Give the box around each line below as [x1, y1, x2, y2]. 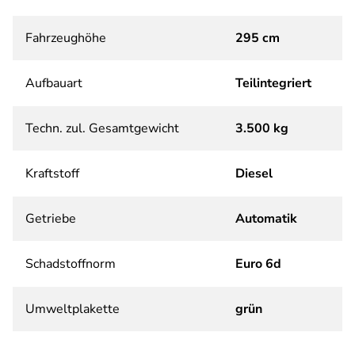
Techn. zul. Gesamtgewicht [25, 120, 179, 138]
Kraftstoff [25, 165, 79, 183]
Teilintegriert [235, 74, 311, 93]
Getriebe [25, 210, 76, 228]
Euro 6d [235, 255, 281, 273]
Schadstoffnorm [25, 255, 116, 273]
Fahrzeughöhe [25, 29, 106, 48]
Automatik [235, 210, 297, 228]
